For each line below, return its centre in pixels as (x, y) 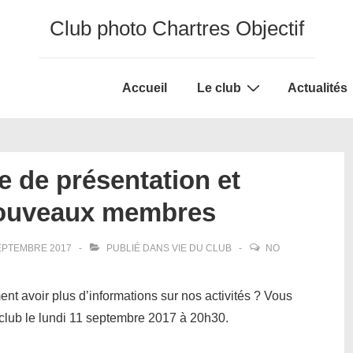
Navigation (136, 102)
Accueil (145, 88)
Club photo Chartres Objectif (176, 28)
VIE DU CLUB (202, 248)
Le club (219, 88)
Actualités (318, 88)
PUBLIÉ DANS (138, 248)
